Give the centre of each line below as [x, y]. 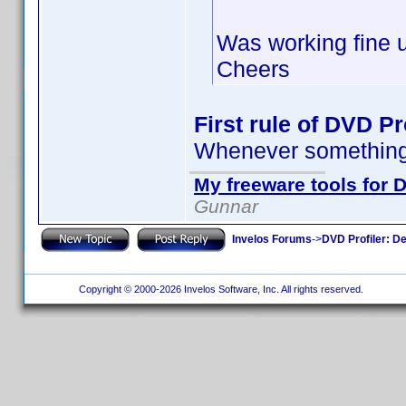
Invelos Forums [272, 239]
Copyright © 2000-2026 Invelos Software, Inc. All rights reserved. [219, 289]
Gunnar [226, 206]
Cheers [253, 69]
